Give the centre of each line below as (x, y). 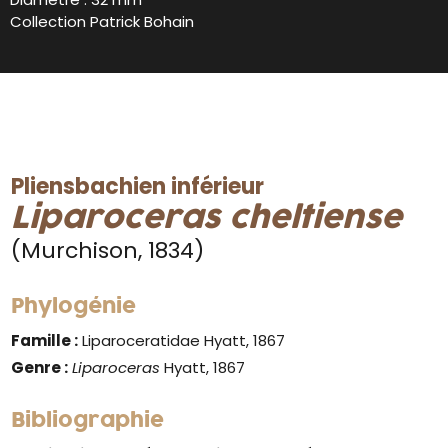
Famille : (45, 340)
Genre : (40, 367)
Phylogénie (74, 306)
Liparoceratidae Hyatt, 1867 (182, 340)
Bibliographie (88, 420)
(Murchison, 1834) (108, 250)
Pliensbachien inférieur (138, 186)
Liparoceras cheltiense (207, 218)
